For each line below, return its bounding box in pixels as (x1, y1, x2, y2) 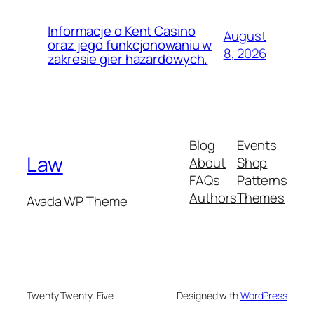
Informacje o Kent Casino (48, 22, 196, 41)
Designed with (177, 289, 240, 303)
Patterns (236, 171, 287, 190)
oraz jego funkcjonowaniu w (48, 36, 212, 55)
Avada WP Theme (27, 191, 128, 210)
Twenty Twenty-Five (27, 289, 114, 303)
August (223, 27, 266, 46)
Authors (189, 189, 237, 207)
